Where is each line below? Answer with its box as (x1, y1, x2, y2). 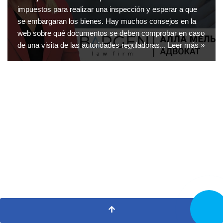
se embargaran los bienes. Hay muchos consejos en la (17, 17, 196, 26)
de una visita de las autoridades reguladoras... (17, 41, 168, 50)
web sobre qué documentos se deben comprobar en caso (17, 29, 205, 38)
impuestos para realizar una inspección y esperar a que (17, 5, 197, 14)
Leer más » (168, 41, 205, 50)
